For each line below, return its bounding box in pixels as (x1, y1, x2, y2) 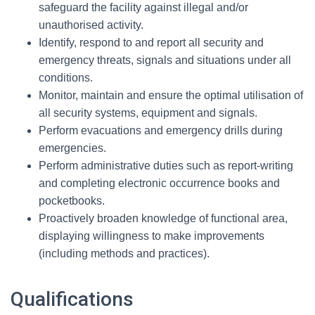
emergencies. (39, 142, 106, 155)
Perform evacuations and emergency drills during (39, 124, 283, 137)
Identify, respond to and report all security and (39, 37, 264, 49)
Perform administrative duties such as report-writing (39, 160, 293, 172)
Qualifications (11, 288, 134, 311)
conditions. (39, 72, 93, 84)
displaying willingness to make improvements (39, 230, 264, 243)
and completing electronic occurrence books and (39, 177, 280, 190)
